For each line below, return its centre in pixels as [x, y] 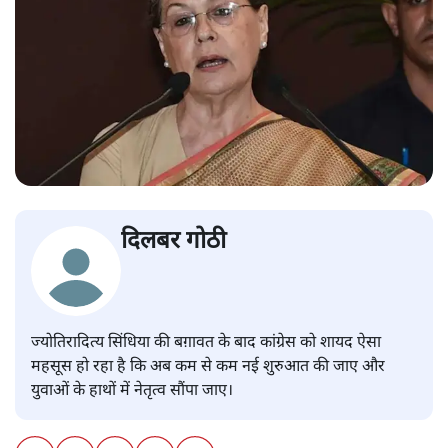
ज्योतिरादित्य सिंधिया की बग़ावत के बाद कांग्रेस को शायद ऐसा [206, 343]
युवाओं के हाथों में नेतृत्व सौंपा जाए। [134, 391]
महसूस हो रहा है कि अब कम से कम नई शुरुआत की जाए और [208, 367]
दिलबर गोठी [173, 241]
